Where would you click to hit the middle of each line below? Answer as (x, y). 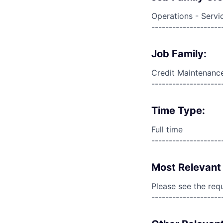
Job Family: (179, 54)
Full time (167, 129)
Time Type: (178, 111)
